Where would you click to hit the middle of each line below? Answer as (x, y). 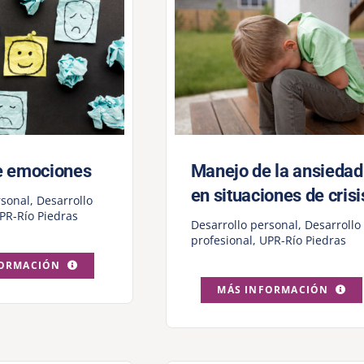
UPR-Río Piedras (302, 240)
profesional (221, 240)
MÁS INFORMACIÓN (273, 290)
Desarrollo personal (244, 225)
